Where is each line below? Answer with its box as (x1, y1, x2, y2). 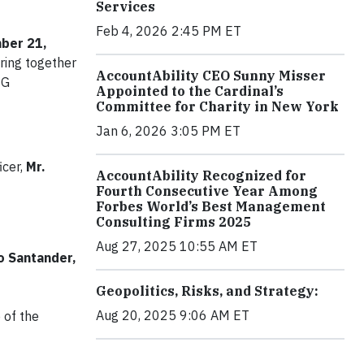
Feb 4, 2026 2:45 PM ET (96, 23, 241, 40)
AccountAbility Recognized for (96, 167, 306, 184)
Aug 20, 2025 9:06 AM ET (96, 307, 249, 324)
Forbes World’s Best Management (96, 198, 326, 215)
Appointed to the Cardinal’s (96, 83, 284, 100)
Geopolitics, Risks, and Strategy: (96, 283, 318, 300)
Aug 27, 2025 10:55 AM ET (96, 238, 258, 255)
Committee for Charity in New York (96, 98, 339, 115)
